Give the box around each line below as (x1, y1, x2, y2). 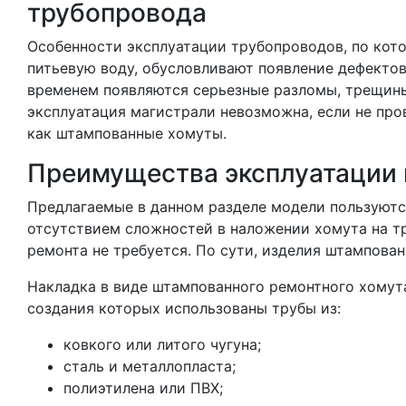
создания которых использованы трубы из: (27, 299, 341, 317)
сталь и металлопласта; (63, 357, 236, 375)
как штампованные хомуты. (27, 124, 227, 142)
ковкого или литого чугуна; (63, 335, 261, 353)
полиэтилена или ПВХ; (63, 379, 223, 397)
